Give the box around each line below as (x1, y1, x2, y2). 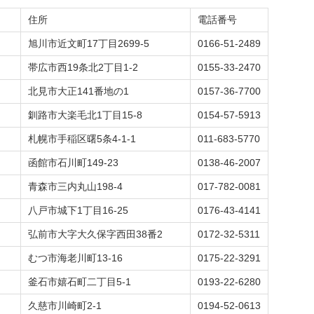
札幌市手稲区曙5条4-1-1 (28, 133, 136, 144)
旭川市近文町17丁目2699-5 (28, 38, 149, 49)
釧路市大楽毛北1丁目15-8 (28, 109, 142, 121)
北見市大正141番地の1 (28, 86, 129, 97)
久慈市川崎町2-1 (28, 300, 102, 311)
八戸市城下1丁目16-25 (28, 205, 128, 216)
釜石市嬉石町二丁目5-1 (28, 276, 131, 287)
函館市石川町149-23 (28, 157, 118, 168)
